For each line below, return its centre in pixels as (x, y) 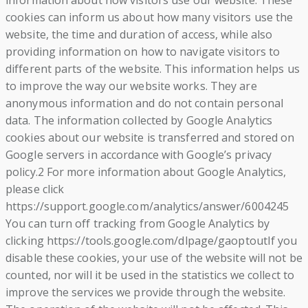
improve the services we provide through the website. (146, 293)
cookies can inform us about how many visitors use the (150, 18)
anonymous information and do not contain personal (144, 103)
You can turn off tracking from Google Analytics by (138, 224)
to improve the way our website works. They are (131, 86)
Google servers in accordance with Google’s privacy (139, 155)
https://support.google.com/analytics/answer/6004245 (147, 207)
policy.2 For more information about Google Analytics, (146, 172)
